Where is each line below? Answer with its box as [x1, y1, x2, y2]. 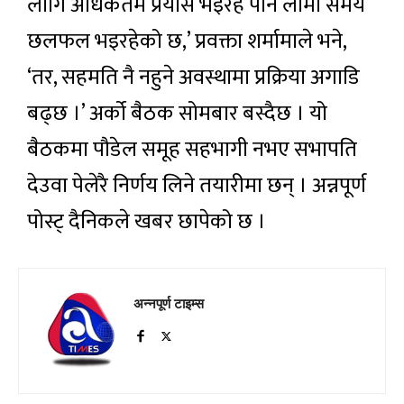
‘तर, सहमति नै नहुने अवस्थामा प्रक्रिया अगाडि [27, 60, 360, 96]
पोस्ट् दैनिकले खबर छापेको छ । [27, 204, 266, 241]
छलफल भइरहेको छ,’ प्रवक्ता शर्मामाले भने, [27, 23, 346, 60]
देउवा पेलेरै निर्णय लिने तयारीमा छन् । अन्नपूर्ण [27, 168, 366, 205]
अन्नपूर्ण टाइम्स [133, 294, 204, 313]
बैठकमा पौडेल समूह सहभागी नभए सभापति [27, 132, 357, 169]
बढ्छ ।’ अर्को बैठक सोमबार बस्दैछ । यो [27, 96, 327, 133]
